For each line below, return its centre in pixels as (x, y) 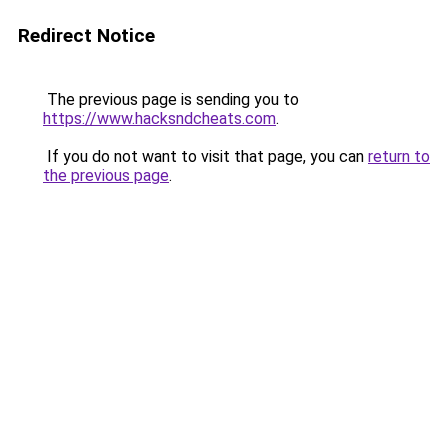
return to (399, 156)
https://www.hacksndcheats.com (159, 118)
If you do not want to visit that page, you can (205, 156)
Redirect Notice (86, 35)
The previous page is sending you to (171, 99)
